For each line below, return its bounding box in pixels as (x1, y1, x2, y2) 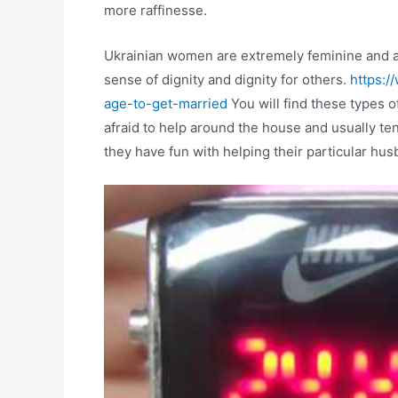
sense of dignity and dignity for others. (104, 71, 350, 88)
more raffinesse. (104, 2, 207, 19)
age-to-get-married (104, 95, 227, 112)
